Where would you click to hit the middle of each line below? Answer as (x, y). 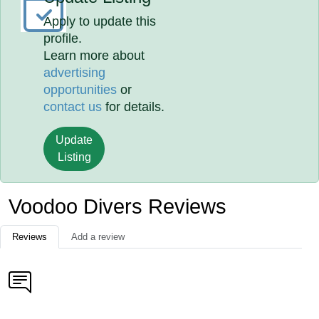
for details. (134, 107)
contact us (73, 107)
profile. (63, 38)
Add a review (98, 237)
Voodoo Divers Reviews (117, 206)
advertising (75, 73)
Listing (74, 157)
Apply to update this (100, 21)
